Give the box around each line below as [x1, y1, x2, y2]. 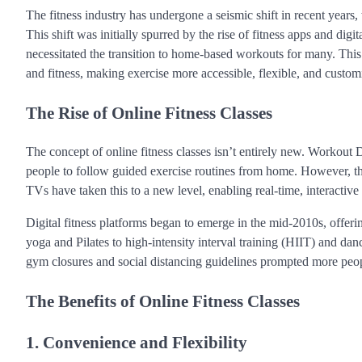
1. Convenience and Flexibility [26, 333, 247, 352]
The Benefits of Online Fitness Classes [26, 291, 300, 310]
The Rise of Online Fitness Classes [26, 103, 272, 122]
